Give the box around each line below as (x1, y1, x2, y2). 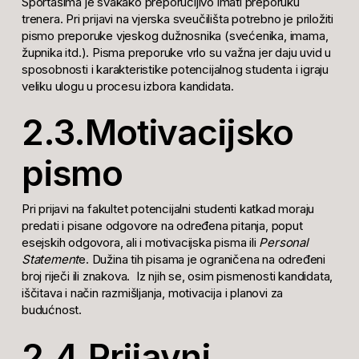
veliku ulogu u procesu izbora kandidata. (21, 78, 234, 94)
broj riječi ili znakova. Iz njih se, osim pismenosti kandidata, (21, 268, 333, 284)
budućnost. (21, 302, 82, 318)
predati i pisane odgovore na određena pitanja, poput (21, 218, 303, 234)
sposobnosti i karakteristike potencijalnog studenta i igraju (21, 61, 329, 77)
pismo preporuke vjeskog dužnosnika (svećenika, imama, (21, 27, 329, 43)
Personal (259, 235, 309, 251)
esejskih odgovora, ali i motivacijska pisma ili (21, 235, 260, 251)
